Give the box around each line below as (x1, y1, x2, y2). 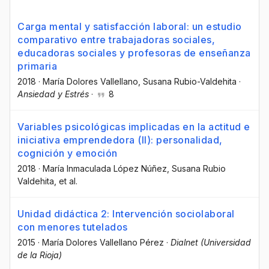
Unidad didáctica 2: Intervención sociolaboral (17, 208, 235, 220)
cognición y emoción (17, 147, 118, 160)
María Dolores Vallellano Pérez (42, 237, 164, 248)
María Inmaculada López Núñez (43, 163, 167, 174)
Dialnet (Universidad (171, 237, 251, 248)
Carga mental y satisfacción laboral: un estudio (17, 20, 242, 32)
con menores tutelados (17, 221, 128, 234)
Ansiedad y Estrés (17, 89, 89, 99)
